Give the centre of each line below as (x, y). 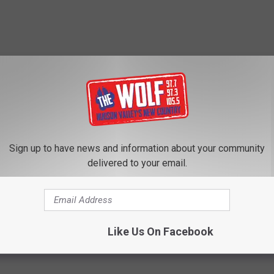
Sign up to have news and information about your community (137, 148)
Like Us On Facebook (160, 231)
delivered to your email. (137, 163)
